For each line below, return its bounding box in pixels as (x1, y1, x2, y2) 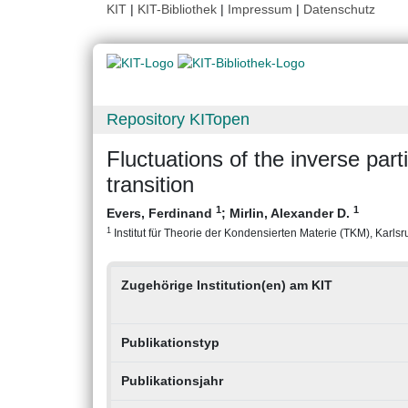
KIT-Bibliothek (138, 2, 220, 16)
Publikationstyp (120, 335, 219, 351)
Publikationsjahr (120, 373, 223, 389)
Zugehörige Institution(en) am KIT (120, 278, 332, 293)
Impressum (228, 2, 292, 16)
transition (107, 172, 194, 198)
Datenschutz (303, 2, 375, 16)
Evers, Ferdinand (107, 206, 216, 221)
